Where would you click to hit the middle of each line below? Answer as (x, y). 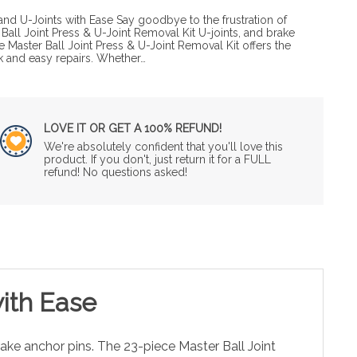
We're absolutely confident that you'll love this (163, 146)
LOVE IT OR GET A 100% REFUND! (132, 128)
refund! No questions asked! (115, 172)
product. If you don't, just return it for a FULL (157, 159)
